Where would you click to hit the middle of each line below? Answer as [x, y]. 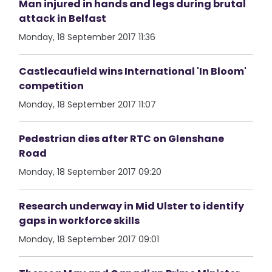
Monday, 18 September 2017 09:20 [90, 172]
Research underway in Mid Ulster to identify [132, 206]
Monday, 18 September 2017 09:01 [89, 239]
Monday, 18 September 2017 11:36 [87, 37]
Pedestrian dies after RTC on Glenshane [122, 139]
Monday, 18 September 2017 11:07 [88, 104]
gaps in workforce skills [80, 221]
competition [52, 86]
